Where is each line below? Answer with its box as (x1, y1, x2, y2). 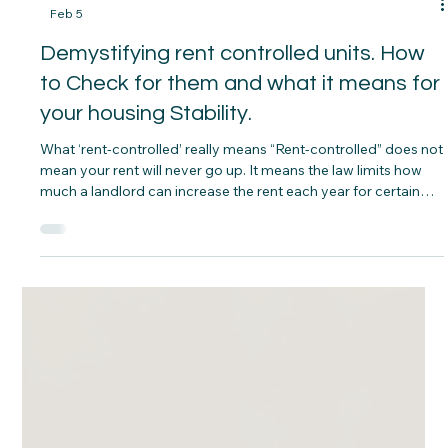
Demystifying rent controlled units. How (40, 270, 426, 294)
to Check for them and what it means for (40, 300, 441, 324)
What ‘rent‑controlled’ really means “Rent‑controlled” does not (40, 368, 271, 387)
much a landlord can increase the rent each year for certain (40, 410, 421, 429)
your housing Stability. (40, 330, 253, 354)
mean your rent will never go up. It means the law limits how (40, 389, 423, 408)
